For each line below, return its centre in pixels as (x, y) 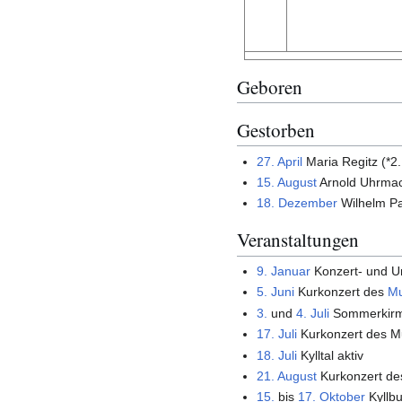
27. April (280, 161)
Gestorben (276, 130)
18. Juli (277, 355)
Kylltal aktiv (331, 355)
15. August (287, 183)
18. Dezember (297, 203)
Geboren (270, 87)
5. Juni (276, 292)
